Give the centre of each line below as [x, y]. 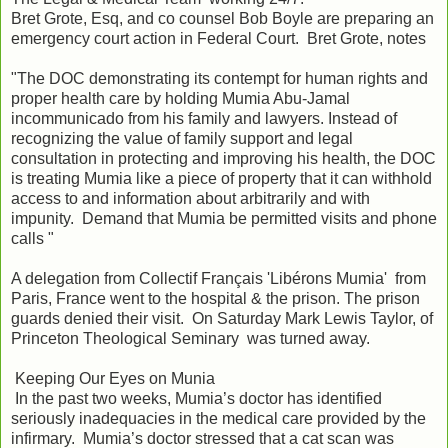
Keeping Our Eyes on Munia [113, 378]
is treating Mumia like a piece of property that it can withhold [221, 178]
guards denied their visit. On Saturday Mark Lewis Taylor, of [222, 318]
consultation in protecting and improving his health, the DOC [223, 158]
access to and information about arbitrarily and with [190, 198]
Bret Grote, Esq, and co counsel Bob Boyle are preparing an [222, 18]
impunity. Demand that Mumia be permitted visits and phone [224, 218]
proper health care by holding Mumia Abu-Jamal [180, 98]
